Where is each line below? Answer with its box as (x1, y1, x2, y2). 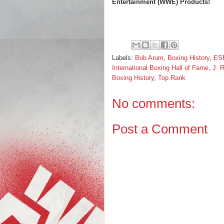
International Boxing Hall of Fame (112, 64, 208, 71)
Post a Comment (112, 121, 207, 136)
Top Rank (158, 74, 185, 81)
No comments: (112, 96, 195, 111)
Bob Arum (135, 54, 163, 61)
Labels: (112, 54, 135, 61)
